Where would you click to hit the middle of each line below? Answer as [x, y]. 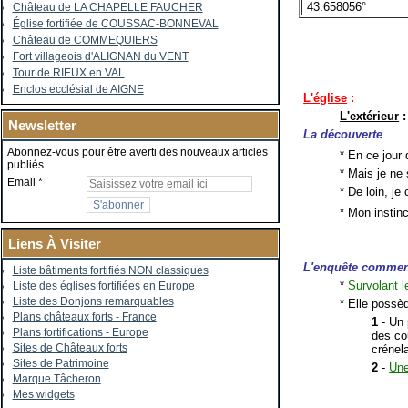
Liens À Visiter [54, 244]
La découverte [343, 134]
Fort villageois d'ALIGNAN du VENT [100, 56]
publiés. [26, 165]
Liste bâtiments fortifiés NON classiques [110, 270]
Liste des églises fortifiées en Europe [103, 286]
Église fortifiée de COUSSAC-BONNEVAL [115, 24]
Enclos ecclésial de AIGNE [78, 89]
